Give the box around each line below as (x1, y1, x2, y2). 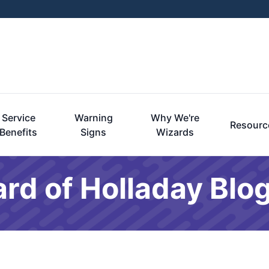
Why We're (150, 112, 199, 124)
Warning (74, 112, 113, 124)
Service (1, 112, 35, 124)
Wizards (156, 126, 194, 138)
